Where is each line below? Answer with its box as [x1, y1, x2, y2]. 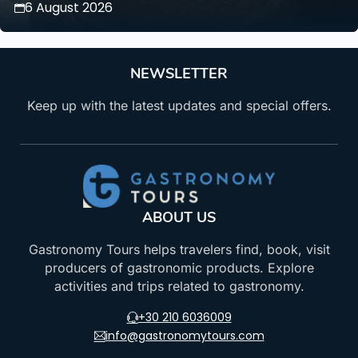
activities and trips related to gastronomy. [54, 278, 304, 295]
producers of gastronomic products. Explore [44, 260, 314, 276]
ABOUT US [142, 208, 216, 228]
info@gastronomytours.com [105, 328, 265, 344]
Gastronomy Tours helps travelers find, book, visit [28, 241, 330, 258]
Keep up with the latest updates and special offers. [26, 97, 332, 114]
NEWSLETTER [130, 64, 228, 84]
